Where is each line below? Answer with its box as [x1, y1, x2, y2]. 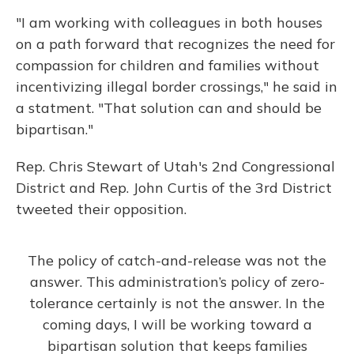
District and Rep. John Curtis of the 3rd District [16, 179, 332, 197]
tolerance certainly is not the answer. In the [29, 294, 325, 312]
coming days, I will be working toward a [42, 315, 312, 333]
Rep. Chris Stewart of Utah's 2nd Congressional [16, 157, 335, 175]
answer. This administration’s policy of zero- [29, 273, 325, 291]
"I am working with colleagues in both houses [16, 13, 322, 32]
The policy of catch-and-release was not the [28, 251, 326, 269]
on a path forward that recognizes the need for [16, 35, 335, 53]
